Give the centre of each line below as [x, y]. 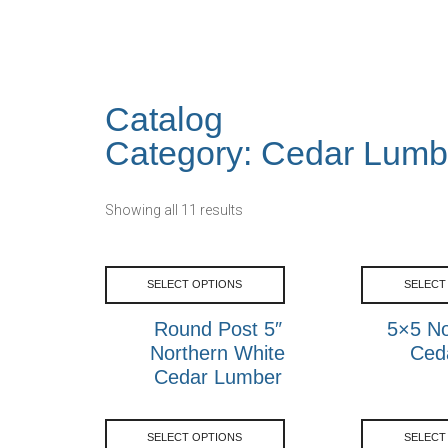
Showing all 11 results [173, 210]
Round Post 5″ [217, 328]
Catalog [163, 119]
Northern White [218, 352]
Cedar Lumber [217, 376]
